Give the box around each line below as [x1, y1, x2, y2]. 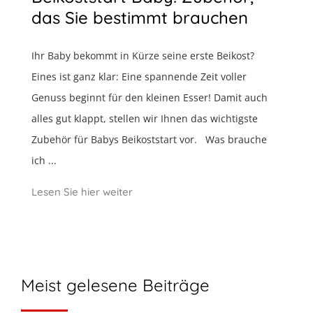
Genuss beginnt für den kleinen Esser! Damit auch [31, 91, 268, 105]
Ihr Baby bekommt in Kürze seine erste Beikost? [31, 49, 254, 63]
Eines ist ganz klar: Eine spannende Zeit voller [31, 70, 247, 84]
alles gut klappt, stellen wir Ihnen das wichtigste [31, 112, 258, 126]
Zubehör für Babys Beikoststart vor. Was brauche [31, 133, 267, 147]
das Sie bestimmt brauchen [31, 7, 248, 29]
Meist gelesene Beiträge [21, 275, 210, 296]
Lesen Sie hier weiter [31, 185, 133, 199]
